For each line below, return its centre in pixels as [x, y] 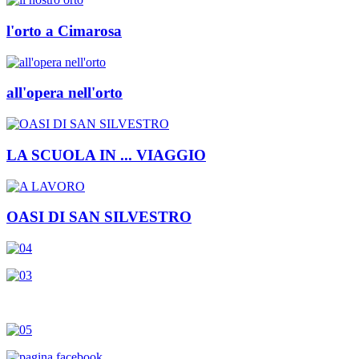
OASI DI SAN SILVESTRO [99, 217]
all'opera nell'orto [65, 93]
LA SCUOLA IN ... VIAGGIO [106, 155]
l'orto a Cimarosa [64, 30]
